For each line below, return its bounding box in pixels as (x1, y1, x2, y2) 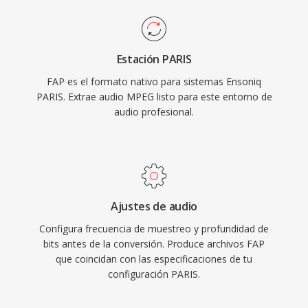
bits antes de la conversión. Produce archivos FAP (43, 237, 265, 250)
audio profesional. (114, 105, 194, 118)
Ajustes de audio (111, 199, 197, 214)
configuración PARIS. (108, 267, 200, 280)
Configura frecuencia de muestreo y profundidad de (39, 222, 269, 235)
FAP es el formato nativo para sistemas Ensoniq (47, 75, 261, 88)
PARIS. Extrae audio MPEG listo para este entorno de (36, 90, 272, 103)
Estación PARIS (116, 52, 192, 67)
